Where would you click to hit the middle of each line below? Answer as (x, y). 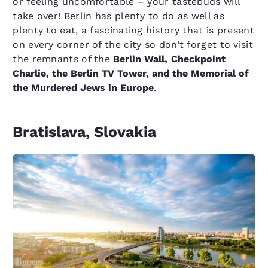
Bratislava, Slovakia (85, 132)
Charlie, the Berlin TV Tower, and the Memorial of (131, 74)
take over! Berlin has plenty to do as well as (118, 16)
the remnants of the (63, 59)
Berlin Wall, (141, 59)
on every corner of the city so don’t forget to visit (133, 45)
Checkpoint (198, 59)
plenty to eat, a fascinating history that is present (133, 31)
